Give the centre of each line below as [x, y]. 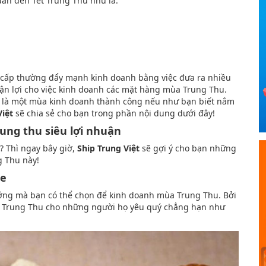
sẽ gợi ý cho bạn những [188, 148]
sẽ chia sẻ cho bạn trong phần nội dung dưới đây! [114, 113]
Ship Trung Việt [108, 148]
